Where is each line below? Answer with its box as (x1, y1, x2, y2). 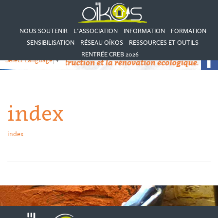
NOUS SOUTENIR (19, 26, 68, 35)
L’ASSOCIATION (73, 26, 118, 35)
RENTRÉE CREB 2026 (81, 50, 139, 58)
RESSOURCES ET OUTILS (129, 38, 199, 47)
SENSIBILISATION (27, 38, 74, 47)
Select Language (5, 55, 53, 64)
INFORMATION (123, 26, 165, 35)
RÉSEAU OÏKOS (80, 38, 123, 47)
